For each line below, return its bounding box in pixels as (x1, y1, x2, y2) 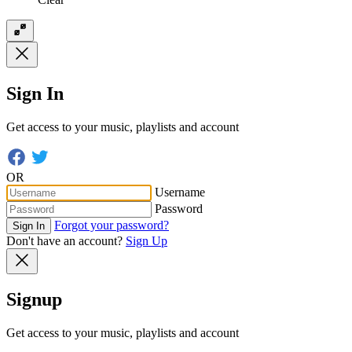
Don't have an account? (6, 233, 123, 247)
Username (155, 185, 205, 199)
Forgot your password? (54, 218, 169, 232)
